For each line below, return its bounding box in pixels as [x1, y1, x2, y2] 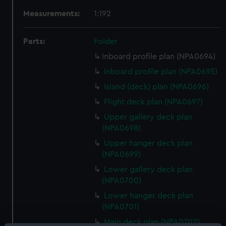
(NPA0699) [102, 150, 141, 158]
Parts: [23, 37, 45, 45]
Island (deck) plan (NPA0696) [104, 83, 209, 91]
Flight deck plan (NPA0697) [104, 98, 203, 106]
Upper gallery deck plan [104, 113, 193, 121]
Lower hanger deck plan [104, 192, 194, 200]
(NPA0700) [102, 177, 142, 185]
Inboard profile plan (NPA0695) [104, 68, 218, 76]
